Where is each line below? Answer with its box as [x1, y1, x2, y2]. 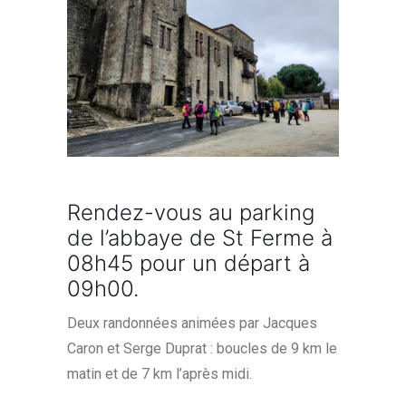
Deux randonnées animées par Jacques [67, 314, 317, 333]
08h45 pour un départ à [67, 250, 310, 277]
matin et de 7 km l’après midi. [67, 365, 252, 383]
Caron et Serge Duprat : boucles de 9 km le [67, 340, 337, 358]
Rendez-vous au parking [67, 199, 314, 227]
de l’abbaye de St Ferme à [67, 225, 333, 252]
